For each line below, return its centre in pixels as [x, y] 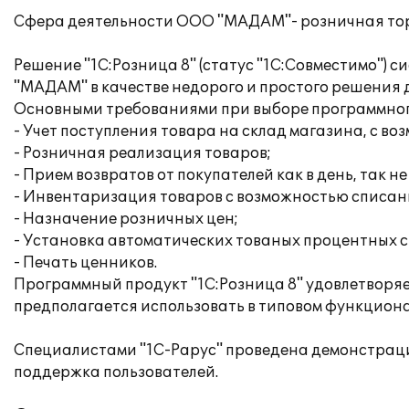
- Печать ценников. [85, 263]
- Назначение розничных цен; [126, 219]
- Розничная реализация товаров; [142, 153]
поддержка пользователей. [116, 372]
